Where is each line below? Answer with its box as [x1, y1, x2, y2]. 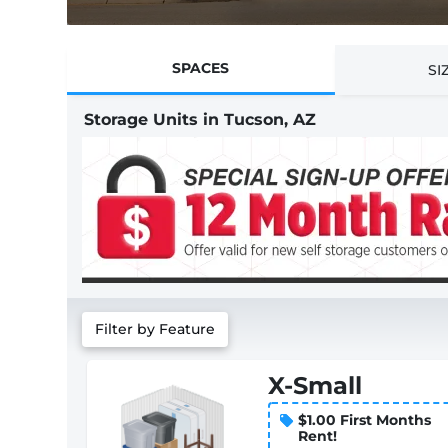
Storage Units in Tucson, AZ [84, 110, 316, 129]
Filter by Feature [95, 320, 215, 338]
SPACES [172, 59, 230, 77]
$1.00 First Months [298, 411, 432, 429]
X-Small [268, 371, 363, 400]
